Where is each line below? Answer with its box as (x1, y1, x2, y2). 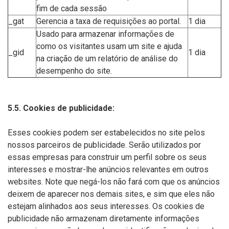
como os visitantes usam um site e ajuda (36, 41, 182, 51)
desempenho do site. (36, 66, 112, 76)
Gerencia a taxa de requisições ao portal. (36, 16, 181, 26)
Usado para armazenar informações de (36, 29, 174, 39)
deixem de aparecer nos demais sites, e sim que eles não (8, 189, 215, 199)
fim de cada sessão (36, 4, 107, 13)
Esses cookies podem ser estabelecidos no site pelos (8, 128, 205, 138)
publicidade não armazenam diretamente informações (8, 214, 199, 223)
